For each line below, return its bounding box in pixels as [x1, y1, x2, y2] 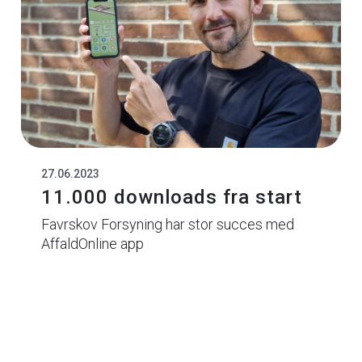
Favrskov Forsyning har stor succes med [40, 216, 294, 234]
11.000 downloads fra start [40, 186, 302, 209]
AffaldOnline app [40, 235, 144, 253]
